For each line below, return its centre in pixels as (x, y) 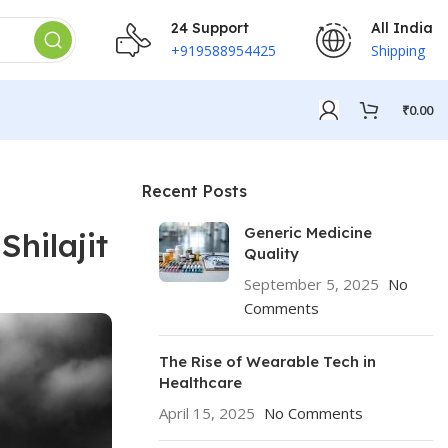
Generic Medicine (308, 232)
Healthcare (200, 382)
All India (402, 27)
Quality (273, 253)
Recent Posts (194, 191)
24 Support (210, 27)
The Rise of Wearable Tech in (267, 361)
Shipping (398, 50)
